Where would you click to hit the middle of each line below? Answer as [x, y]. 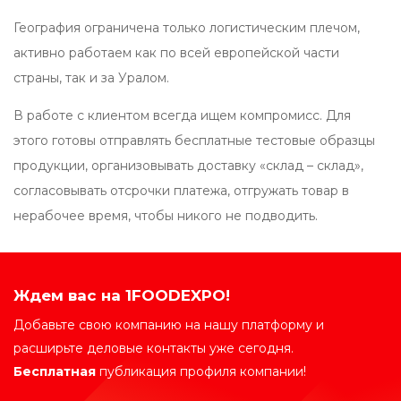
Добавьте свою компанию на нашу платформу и [169, 325]
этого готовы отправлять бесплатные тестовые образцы [194, 141]
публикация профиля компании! [201, 372]
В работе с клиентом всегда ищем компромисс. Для [182, 116]
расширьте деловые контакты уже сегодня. [154, 349]
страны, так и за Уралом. [91, 78]
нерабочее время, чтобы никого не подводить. [166, 216]
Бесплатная [55, 372]
